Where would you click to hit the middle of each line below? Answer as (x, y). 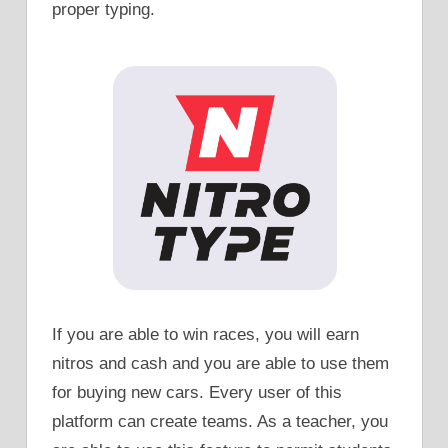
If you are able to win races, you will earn (205, 335)
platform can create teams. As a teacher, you (220, 422)
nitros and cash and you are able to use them (220, 364)
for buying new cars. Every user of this (197, 393)
